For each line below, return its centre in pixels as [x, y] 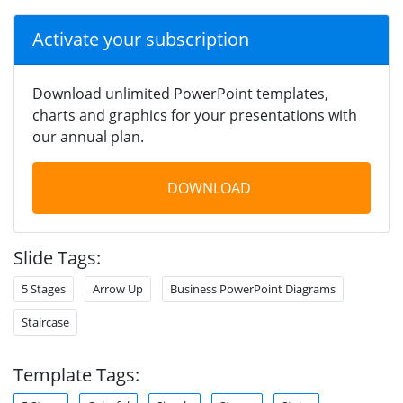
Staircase [45, 322]
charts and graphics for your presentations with [195, 115]
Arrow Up [118, 288]
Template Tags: [76, 374]
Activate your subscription [141, 39]
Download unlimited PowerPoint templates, [180, 93]
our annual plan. [88, 136]
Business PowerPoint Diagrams [253, 288]
